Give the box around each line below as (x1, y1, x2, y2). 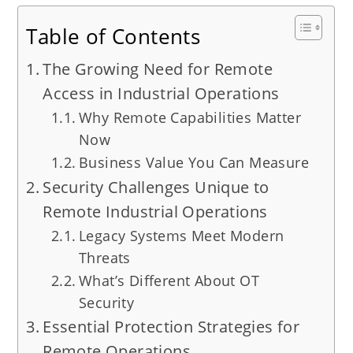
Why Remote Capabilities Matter (78, 108, 301, 128)
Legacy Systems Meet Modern (78, 226, 284, 246)
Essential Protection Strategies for (43, 316, 300, 338)
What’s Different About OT (78, 271, 259, 291)
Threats (78, 248, 131, 268)
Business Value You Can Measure (78, 153, 309, 173)
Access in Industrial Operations (43, 83, 280, 105)
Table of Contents (26, 22, 201, 51)
